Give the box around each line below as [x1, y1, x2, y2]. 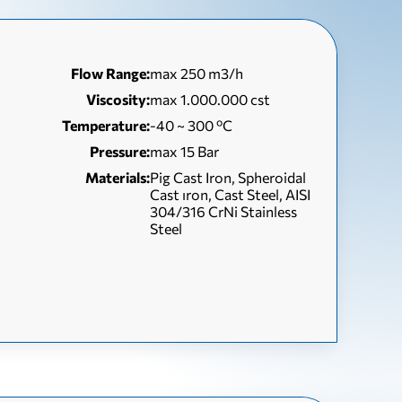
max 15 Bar [150, 143, 220, 160]
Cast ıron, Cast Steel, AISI [150, 186, 311, 203]
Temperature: [62, 117, 151, 134]
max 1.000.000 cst [150, 91, 271, 108]
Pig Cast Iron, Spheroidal [150, 169, 307, 186]
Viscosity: [86, 91, 151, 108]
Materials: [85, 169, 151, 186]
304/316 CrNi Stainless [150, 203, 298, 220]
